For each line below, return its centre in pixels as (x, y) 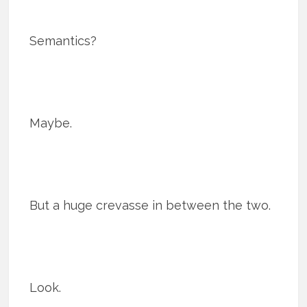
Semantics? (63, 40)
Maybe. (51, 123)
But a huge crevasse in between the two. (150, 205)
